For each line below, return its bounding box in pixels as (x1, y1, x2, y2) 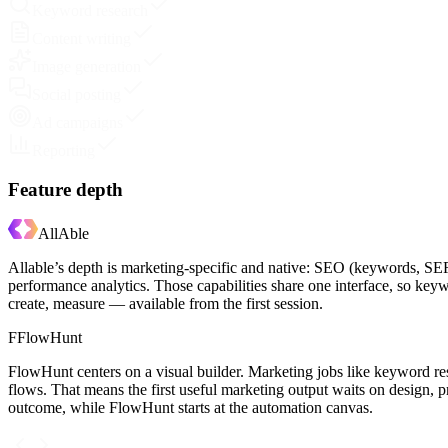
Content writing (32, 30, 131, 47)
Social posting (32, 86, 121, 103)
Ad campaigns (32, 114, 123, 131)
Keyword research (32, 2, 148, 19)
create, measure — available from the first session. (8, 295, 323, 313)
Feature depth (8, 178, 123, 200)
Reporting (32, 142, 95, 159)
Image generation (32, 58, 141, 75)
